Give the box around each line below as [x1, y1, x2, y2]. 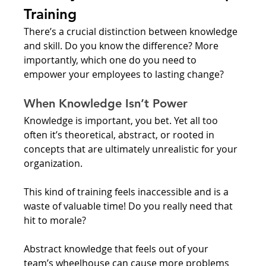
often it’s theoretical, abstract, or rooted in [24, 128, 217, 141]
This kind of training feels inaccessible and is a [24, 185, 232, 198]
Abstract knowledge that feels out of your [24, 242, 211, 255]
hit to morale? [24, 213, 89, 227]
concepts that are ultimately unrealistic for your [24, 142, 240, 156]
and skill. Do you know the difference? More [24, 39, 221, 52]
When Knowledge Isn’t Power [24, 96, 188, 110]
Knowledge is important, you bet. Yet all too [24, 113, 221, 127]
